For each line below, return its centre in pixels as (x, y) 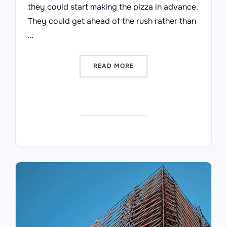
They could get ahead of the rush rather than (112, 21)
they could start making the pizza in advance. (113, 7)
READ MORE (113, 66)
